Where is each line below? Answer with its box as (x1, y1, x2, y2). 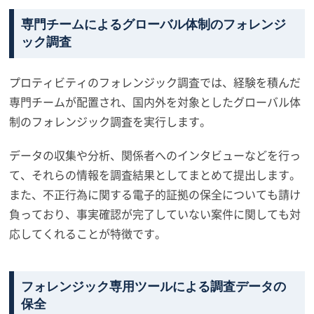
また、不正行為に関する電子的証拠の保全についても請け (9, 186, 301, 203)
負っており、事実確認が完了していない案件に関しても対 (9, 205, 301, 222)
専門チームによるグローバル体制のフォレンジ (21, 18, 287, 32)
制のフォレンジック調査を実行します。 (9, 113, 212, 130)
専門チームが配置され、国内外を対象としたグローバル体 (9, 93, 301, 110)
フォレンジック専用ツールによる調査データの (21, 280, 287, 294)
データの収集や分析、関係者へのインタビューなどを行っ (9, 146, 301, 163)
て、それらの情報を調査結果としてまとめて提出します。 (9, 166, 301, 183)
